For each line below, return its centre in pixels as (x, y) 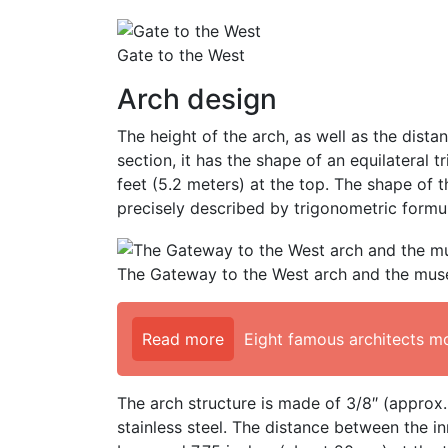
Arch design (197, 99)
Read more (183, 338)
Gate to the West (181, 55)
